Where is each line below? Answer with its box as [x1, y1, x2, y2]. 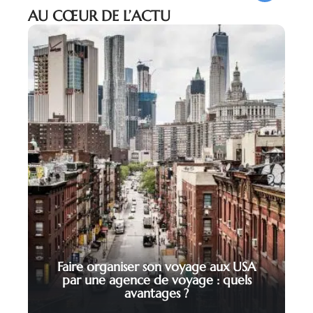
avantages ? [124, 285, 189, 302]
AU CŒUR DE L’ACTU [28, 7, 170, 26]
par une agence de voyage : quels [61, 272, 252, 289]
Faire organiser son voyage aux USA [57, 259, 256, 275]
